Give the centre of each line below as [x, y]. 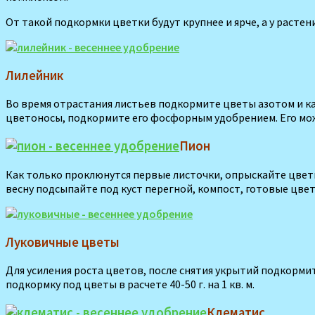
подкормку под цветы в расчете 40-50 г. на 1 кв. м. [130, 284]
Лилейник [34, 75]
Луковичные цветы [63, 242]
